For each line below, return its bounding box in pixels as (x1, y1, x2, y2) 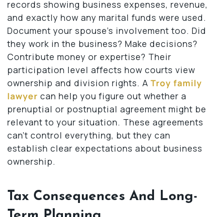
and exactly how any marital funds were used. (7, 11, 206, 23)
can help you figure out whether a (38, 90, 186, 102)
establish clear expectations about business (7, 142, 202, 154)
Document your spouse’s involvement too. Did (7, 24, 206, 36)
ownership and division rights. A (7, 77, 148, 89)
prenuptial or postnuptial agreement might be (7, 103, 206, 115)
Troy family (148, 77, 202, 89)
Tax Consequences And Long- (7, 189, 198, 203)
